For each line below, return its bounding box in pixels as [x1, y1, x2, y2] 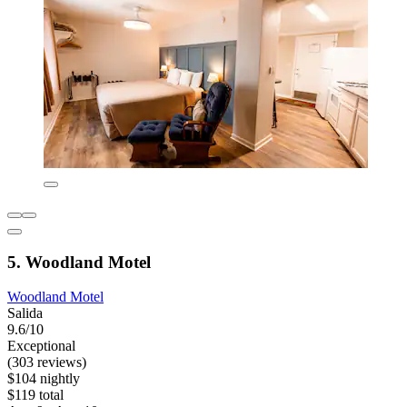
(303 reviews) [7, 354, 86, 371]
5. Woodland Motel [7, 252, 151, 272]
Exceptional [7, 338, 75, 354]
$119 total [7, 387, 64, 403]
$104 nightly [7, 371, 80, 387]
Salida [7, 305, 43, 322]
